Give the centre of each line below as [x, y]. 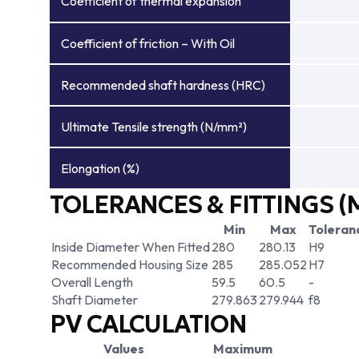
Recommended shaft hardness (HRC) [163, 85]
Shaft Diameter [95, 300]
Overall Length [92, 282]
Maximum [242, 349]
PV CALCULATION [148, 324]
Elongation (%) [100, 168]
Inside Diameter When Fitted [131, 247]
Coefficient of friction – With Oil [148, 43]
